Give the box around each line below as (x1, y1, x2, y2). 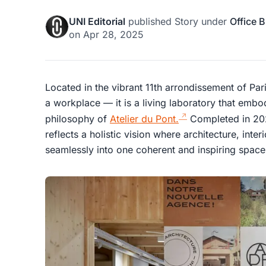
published (125, 15, 175, 27)
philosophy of (45, 113, 110, 125)
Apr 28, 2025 (83, 28, 144, 40)
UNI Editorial (69, 15, 125, 27)
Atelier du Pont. (110, 113, 179, 125)
